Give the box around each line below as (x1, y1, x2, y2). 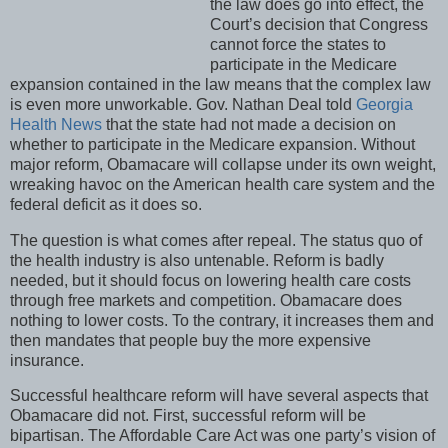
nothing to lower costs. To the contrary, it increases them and (10, 311, 434, 329)
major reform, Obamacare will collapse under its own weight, (10, 155, 436, 173)
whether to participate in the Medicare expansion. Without (10, 135, 415, 153)
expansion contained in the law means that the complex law (10, 75, 431, 93)
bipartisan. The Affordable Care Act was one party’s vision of (10, 427, 435, 445)
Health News (10, 115, 102, 133)
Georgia (356, 95, 413, 113)
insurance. (10, 351, 84, 369)
